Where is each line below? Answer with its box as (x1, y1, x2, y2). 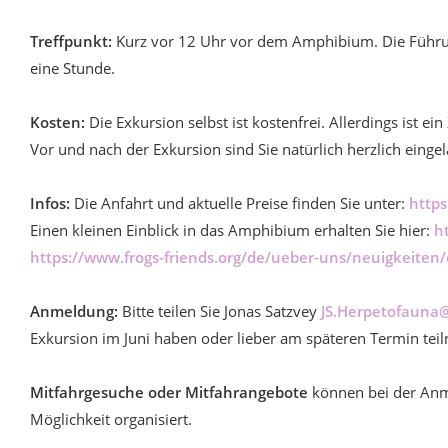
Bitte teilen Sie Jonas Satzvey (122, 301, 321, 321)
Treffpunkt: (30, 31, 112, 51)
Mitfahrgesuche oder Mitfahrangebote (30, 382, 308, 402)
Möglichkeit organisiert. (30, 409, 192, 429)
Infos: (30, 193, 74, 213)
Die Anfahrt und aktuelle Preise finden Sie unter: (74, 193, 409, 213)
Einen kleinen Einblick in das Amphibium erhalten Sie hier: (30, 220, 434, 240)
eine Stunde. (30, 58, 115, 78)
